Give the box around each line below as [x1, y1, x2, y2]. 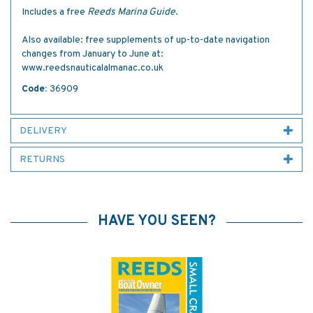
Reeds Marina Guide [87, 6, 175, 18]
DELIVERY [20, 125, 67, 137]
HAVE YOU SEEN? [97, 212, 216, 231]
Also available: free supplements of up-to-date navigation [22, 34, 270, 46]
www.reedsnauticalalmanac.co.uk [22, 62, 163, 74]
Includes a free [22, 6, 87, 18]
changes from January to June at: [22, 48, 163, 60]
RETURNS [20, 154, 65, 166]
